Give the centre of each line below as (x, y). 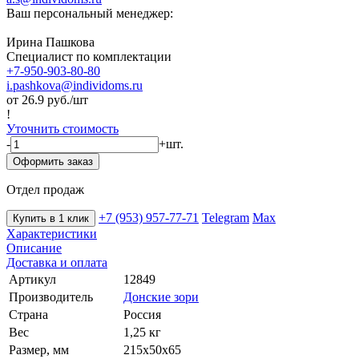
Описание (34, 248)
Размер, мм (39, 349)
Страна (28, 314)
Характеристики (52, 233)
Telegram (226, 217)
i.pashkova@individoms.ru (75, 85)
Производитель (51, 296)
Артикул (32, 279)
